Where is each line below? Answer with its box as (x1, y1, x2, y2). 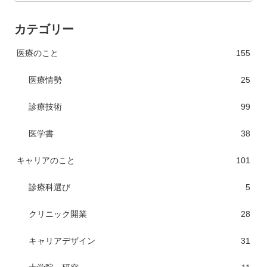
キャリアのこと (17, 155, 75, 165)
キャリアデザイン (29, 235, 95, 246)
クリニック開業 (29, 209, 87, 219)
